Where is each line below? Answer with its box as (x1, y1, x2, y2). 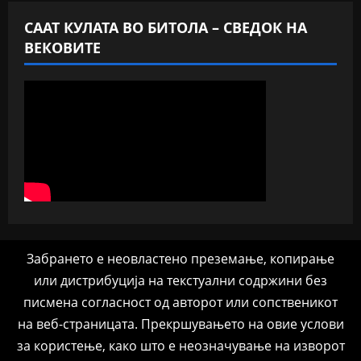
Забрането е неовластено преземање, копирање (27, 250, 334, 268)
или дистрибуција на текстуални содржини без (34, 272, 327, 290)
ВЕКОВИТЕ (24, 38, 101, 58)
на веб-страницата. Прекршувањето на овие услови (17, 315, 344, 334)
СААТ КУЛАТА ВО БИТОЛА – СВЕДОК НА (24, 18, 307, 38)
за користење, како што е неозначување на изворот (16, 337, 345, 355)
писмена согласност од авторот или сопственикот (23, 293, 338, 312)
